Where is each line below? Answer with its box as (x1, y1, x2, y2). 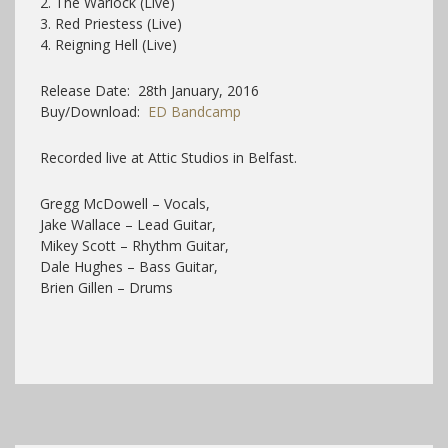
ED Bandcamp (148, 101, 241, 121)
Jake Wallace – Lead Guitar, (40, 214, 216, 234)
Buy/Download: (40, 101, 148, 121)
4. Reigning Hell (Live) (40, 34, 177, 54)
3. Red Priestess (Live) (40, 13, 182, 33)
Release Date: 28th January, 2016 (40, 80, 259, 100)
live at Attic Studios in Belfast (106, 147, 294, 167)
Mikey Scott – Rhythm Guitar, (40, 235, 229, 255)
